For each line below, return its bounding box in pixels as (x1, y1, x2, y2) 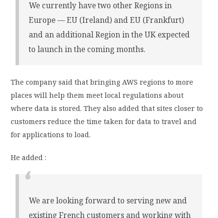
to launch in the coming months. (29, 44, 145, 55)
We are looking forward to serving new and (29, 196, 187, 206)
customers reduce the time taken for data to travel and (11, 117, 197, 127)
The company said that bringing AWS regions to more (11, 77, 194, 87)
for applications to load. (11, 130, 91, 140)
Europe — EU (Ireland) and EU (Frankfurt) (29, 15, 184, 26)
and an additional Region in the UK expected (29, 30, 190, 40)
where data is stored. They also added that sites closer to (11, 104, 203, 113)
